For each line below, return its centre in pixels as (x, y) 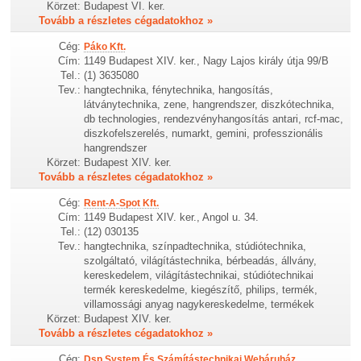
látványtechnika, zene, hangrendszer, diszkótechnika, (210, 104)
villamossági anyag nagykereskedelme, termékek (199, 305)
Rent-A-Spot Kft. (122, 203)
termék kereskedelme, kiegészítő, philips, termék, (201, 290)
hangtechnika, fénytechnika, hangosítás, (179, 90)
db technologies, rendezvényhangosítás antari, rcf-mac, (214, 119)
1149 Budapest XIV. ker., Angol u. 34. (172, 218)
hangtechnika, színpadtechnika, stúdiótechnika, (195, 247)
